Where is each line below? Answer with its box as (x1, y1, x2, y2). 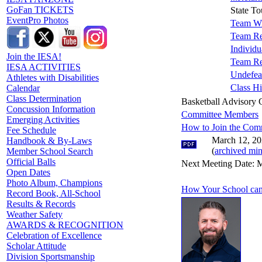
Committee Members (181, 109, 258, 119)
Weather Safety (6, 209, 63, 219)
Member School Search (6, 146, 93, 156)
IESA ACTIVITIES (6, 62, 81, 72)
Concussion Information (6, 104, 95, 114)
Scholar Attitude (6, 241, 66, 251)
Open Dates (6, 167, 50, 177)
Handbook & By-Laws (6, 136, 92, 146)
